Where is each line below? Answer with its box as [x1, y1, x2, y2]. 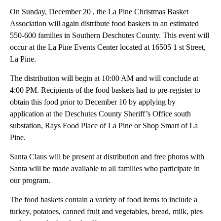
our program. [10, 176, 50, 185]
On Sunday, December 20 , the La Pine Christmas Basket [10, 7, 188, 16]
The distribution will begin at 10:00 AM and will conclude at [10, 74, 198, 83]
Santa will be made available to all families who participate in [10, 164, 200, 173]
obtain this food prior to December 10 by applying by [10, 98, 176, 107]
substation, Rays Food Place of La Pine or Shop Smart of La [10, 121, 198, 130]
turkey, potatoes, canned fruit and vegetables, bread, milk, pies [10, 207, 203, 216]
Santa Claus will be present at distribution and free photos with [10, 152, 204, 161]
